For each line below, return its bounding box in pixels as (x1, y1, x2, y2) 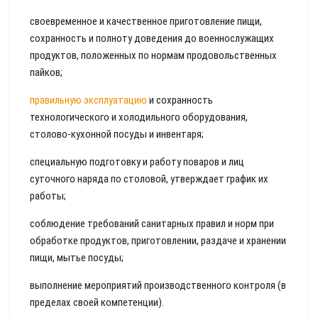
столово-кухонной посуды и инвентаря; (30, 128, 204, 141)
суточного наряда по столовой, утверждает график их (30, 172, 268, 185)
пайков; (30, 66, 62, 79)
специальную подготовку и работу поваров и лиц (30, 155, 244, 168)
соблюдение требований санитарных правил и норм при (30, 217, 274, 230)
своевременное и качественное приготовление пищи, (30, 15, 262, 28)
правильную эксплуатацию (30, 94, 147, 106)
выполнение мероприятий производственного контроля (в (30, 279, 286, 292)
